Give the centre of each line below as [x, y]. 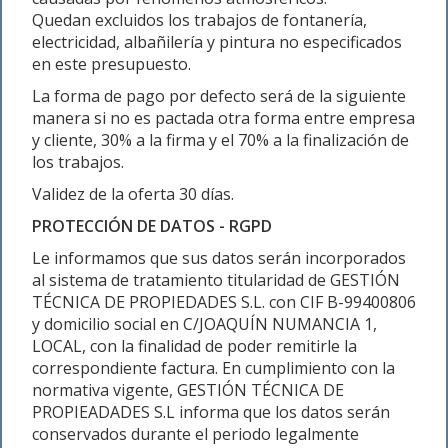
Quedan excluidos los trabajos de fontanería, [199, 20]
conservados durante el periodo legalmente [195, 434]
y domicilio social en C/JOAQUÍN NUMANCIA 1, [204, 324]
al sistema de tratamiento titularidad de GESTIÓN [216, 280]
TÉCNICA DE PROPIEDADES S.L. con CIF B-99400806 [224, 302]
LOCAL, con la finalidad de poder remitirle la [194, 346]
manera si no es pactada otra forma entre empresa [223, 118]
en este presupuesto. [111, 64]
